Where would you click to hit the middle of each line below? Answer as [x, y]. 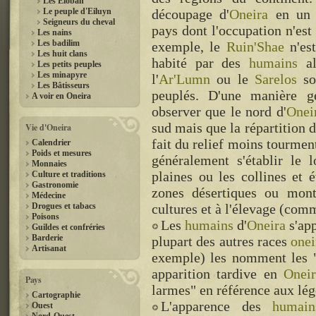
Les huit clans [62, 54]
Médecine [49, 195]
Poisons [45, 217]
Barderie [47, 238]
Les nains [55, 32]
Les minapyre [62, 75]
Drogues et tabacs [64, 206]
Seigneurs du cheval [79, 22]
